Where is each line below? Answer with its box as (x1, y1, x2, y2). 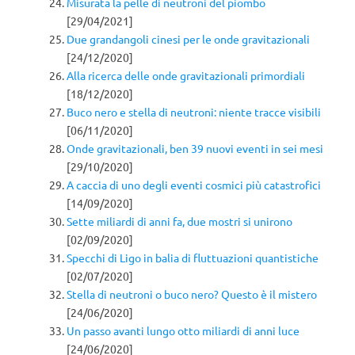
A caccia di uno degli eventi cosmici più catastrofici (67, 177, 321, 192)
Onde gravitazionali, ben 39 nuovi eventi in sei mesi (67, 140, 323, 155)
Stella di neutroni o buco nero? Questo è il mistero (67, 286, 317, 301)
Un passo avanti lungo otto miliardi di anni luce (67, 323, 300, 338)
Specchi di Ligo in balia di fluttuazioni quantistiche (67, 250, 319, 265)
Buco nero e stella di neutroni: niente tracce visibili (67, 104, 321, 119)
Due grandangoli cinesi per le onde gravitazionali (67, 31, 310, 46)
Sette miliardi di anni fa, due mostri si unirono (67, 213, 292, 228)
